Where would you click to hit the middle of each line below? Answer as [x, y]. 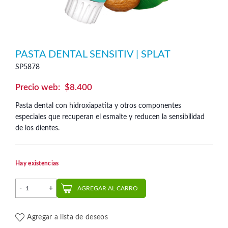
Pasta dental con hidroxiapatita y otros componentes [98, 106]
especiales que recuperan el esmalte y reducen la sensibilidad [110, 117]
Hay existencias [37, 163]
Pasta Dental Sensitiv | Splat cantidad [94, 184]
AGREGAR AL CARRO [108, 188]
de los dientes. [37, 128]
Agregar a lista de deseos [67, 218]
